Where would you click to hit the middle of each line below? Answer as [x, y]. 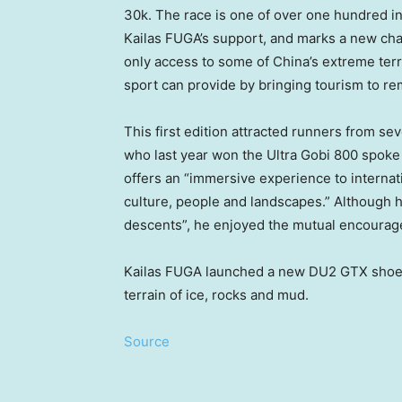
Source [147, 342]
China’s [296, 62]
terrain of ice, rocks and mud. [216, 295]
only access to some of [198, 62]
